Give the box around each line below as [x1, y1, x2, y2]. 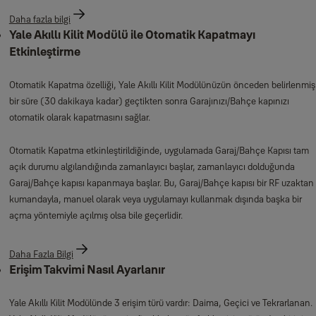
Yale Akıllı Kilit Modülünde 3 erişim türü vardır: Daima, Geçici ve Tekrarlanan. [8, 297, 312, 309]
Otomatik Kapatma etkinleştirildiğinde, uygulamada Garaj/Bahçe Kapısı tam [8, 145, 309, 157]
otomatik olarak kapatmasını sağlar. [8, 111, 152, 123]
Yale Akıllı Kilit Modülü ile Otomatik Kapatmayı [8, 28, 255, 42]
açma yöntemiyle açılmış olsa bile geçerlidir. [8, 209, 185, 221]
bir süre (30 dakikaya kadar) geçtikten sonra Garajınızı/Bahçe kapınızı [8, 95, 289, 107]
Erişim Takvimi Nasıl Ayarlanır [8, 262, 165, 277]
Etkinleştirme [8, 44, 80, 59]
